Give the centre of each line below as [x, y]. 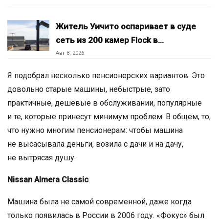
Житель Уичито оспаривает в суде [126, 26]
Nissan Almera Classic [48, 179]
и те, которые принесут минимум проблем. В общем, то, [109, 116]
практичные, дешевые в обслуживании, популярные [105, 103]
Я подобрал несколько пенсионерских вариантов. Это [106, 75]
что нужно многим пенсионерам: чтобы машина [95, 130]
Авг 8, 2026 [70, 53]
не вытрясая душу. [42, 157]
